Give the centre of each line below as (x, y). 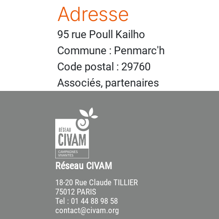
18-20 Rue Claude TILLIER (97, 182)
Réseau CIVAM (84, 165)
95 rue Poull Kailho (101, 34)
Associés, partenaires (108, 83)
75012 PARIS (76, 191)
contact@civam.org (87, 210)
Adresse (93, 14)
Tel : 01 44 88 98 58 (87, 201)
